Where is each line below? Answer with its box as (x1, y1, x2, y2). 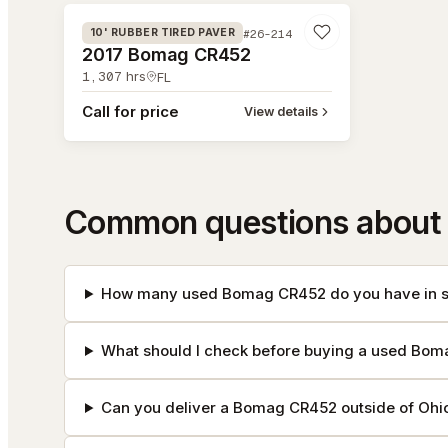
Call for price (82, 102, 179, 121)
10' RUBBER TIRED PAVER (90, 26, 236, 39)
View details (244, 104, 318, 119)
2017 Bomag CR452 (82, 44, 252, 65)
